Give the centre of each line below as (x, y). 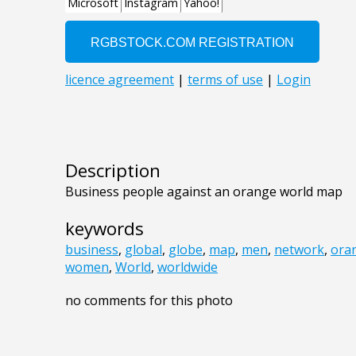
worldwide (188, 267)
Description (113, 171)
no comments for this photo (149, 301)
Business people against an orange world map (204, 192)
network (299, 250)
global (143, 250)
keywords (104, 229)
